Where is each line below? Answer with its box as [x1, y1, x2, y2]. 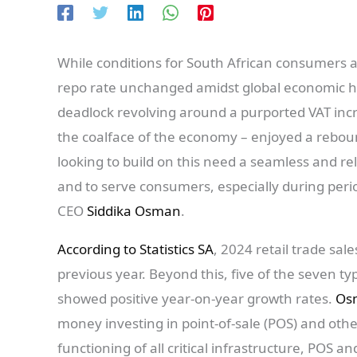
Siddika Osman [87, 202, 181, 221]
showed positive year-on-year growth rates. [57, 289, 335, 308]
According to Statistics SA [57, 240, 214, 259]
